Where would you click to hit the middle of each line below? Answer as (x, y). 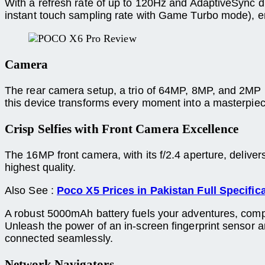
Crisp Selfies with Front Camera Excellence (122, 129)
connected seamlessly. (59, 238)
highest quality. (41, 167)
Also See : (31, 190)
